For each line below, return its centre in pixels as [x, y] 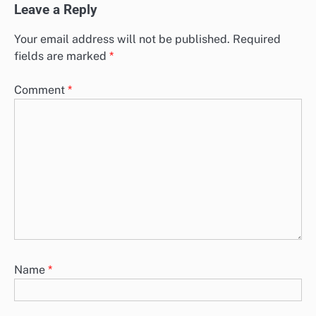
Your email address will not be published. [122, 39]
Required [257, 39]
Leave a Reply [56, 10]
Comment [41, 90]
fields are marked [62, 56]
